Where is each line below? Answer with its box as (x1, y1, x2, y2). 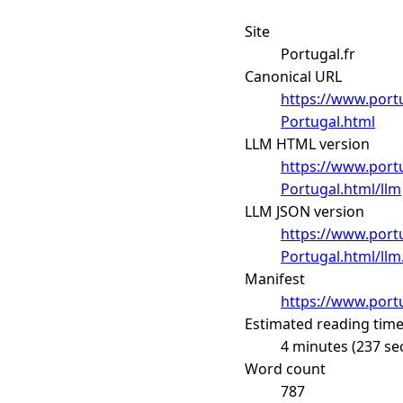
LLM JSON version (245, 201, 364, 221)
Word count (245, 358, 326, 379)
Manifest (245, 268, 305, 289)
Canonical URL (245, 66, 342, 86)
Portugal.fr (281, 43, 355, 64)
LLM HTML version (245, 133, 370, 154)
